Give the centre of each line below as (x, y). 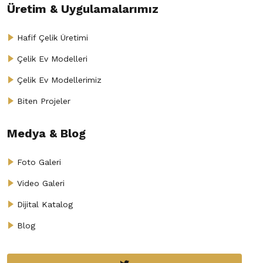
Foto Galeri (39, 162)
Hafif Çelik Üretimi (53, 38)
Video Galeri (41, 183)
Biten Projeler (44, 101)
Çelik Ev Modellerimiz (59, 80)
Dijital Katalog (45, 204)
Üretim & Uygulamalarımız (83, 9)
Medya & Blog (46, 133)
